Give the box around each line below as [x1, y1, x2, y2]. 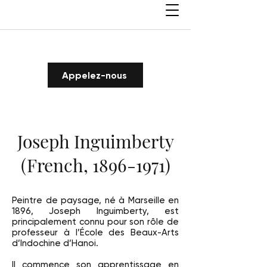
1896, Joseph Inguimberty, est [12, 206, 179, 216]
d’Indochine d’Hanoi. [12, 238, 98, 249]
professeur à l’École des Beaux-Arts [12, 227, 179, 238]
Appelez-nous [61, 69, 127, 81]
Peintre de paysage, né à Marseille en [12, 195, 179, 206]
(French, [20, 153, 92, 177]
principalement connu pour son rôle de [12, 216, 179, 227]
